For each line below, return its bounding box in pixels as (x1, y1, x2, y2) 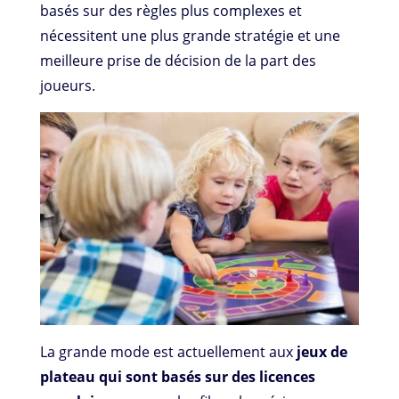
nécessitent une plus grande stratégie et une (39, 26, 340, 46)
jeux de (296, 342, 347, 362)
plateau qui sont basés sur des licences (39, 367, 315, 387)
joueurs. (39, 76, 95, 96)
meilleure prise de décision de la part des (39, 51, 316, 71)
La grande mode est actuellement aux (39, 342, 297, 362)
